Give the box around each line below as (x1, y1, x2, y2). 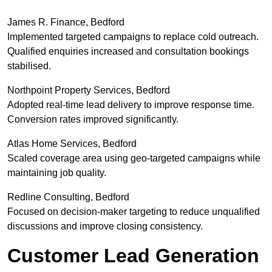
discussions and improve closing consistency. (7, 221, 203, 232)
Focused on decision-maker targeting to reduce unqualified (7, 206, 260, 217)
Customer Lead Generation (7, 245, 259, 267)
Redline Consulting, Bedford (7, 192, 129, 203)
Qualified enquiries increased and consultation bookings (7, 46, 249, 57)
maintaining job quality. (7, 168, 106, 178)
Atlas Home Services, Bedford (7, 138, 137, 149)
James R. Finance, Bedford (7, 17, 124, 28)
